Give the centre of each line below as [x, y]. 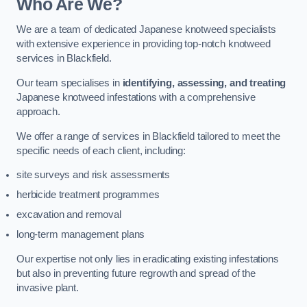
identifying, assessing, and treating [204, 83]
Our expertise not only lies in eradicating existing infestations [148, 259]
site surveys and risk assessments [94, 175]
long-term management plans [81, 235]
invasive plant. [48, 287]
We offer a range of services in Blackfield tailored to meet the [148, 136]
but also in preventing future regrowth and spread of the [136, 273]
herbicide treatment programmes [88, 195]
